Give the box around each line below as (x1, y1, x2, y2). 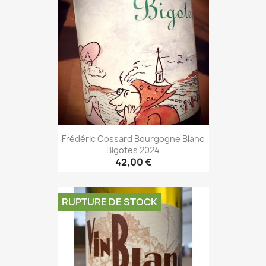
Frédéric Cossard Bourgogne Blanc (62, 132, 204, 144)
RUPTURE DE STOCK (61, 195, 157, 209)
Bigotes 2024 (106, 144, 160, 156)
